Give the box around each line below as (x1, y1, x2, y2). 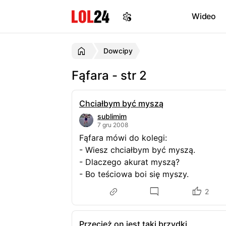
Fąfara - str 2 (72, 68, 147, 83)
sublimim (97, 112, 127, 121)
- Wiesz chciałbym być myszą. (79, 145, 200, 155)
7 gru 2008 (97, 121, 128, 129)
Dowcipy (103, 46, 133, 55)
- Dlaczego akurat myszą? (79, 157, 185, 167)
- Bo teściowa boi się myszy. (79, 169, 189, 179)
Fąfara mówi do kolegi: (79, 133, 172, 143)
